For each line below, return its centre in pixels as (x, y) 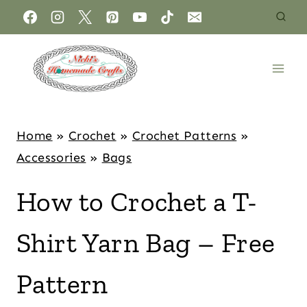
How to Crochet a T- (137, 201)
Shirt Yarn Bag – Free (146, 243)
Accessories (51, 158)
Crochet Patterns (184, 136)
